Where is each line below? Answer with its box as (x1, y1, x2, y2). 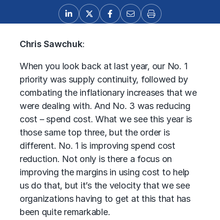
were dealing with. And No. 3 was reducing (20, 101, 191, 111)
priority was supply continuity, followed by (20, 74, 189, 84)
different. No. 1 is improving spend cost (20, 140, 175, 151)
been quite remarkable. (20, 207, 110, 217)
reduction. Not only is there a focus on (20, 154, 172, 164)
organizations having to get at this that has (20, 193, 191, 204)
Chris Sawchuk (20, 39, 82, 49)
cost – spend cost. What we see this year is (20, 114, 192, 124)
